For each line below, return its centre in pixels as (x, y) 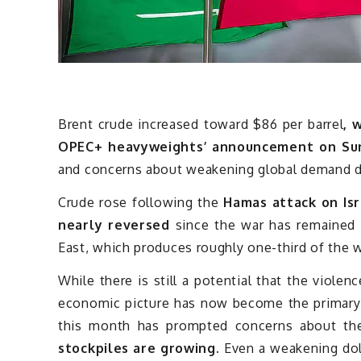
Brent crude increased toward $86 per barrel (201, 124)
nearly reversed (114, 225)
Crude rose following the (141, 203)
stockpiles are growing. (141, 348)
